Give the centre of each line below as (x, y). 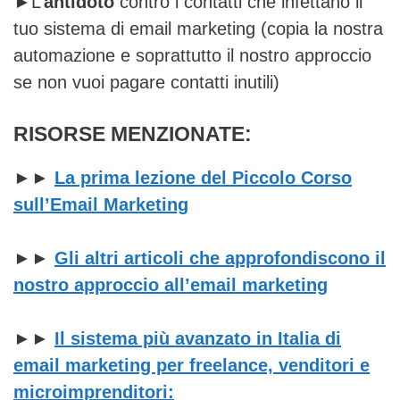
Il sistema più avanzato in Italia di (198, 338)
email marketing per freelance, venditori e (192, 365)
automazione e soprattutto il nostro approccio (192, 55)
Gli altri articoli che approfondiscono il (220, 258)
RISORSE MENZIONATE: (133, 133)
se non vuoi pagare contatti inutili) (146, 82)
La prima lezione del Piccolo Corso (203, 177)
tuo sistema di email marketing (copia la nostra (198, 28)
